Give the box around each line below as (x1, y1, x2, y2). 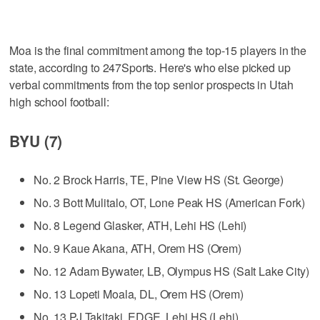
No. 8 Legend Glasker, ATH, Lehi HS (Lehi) (34, 216, 247, 234)
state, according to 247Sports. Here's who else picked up (9, 59, 291, 76)
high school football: (9, 93, 109, 110)
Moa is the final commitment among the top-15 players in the (9, 41, 307, 59)
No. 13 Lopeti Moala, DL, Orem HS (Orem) (34, 285, 244, 302)
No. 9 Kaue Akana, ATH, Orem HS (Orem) (34, 239, 241, 256)
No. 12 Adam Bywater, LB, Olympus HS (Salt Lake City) (34, 262, 309, 279)
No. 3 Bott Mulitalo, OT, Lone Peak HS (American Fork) (34, 194, 305, 211)
